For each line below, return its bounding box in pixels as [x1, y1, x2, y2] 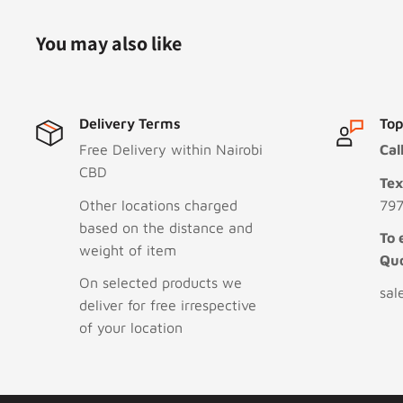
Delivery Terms [79, 115, 181, 132]
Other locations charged [79, 196, 237, 213]
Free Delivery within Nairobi [79, 141, 263, 158]
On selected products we [79, 273, 242, 291]
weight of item [79, 241, 176, 258]
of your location [79, 318, 183, 336]
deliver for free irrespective [79, 296, 256, 313]
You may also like [36, 31, 182, 57]
